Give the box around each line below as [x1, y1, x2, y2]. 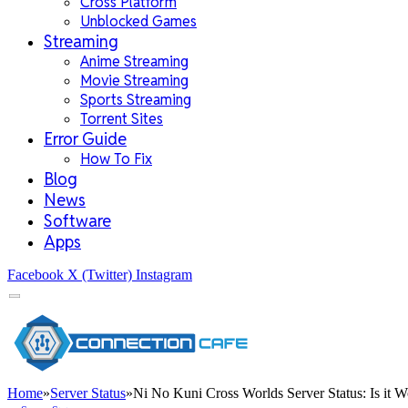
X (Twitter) [67, 267, 132, 282]
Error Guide [44, 128, 127, 149]
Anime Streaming [80, 52, 189, 71]
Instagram [136, 267, 192, 282]
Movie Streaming [80, 71, 189, 90]
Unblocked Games [80, 12, 197, 31]
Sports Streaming [80, 90, 191, 109]
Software [44, 210, 111, 231]
